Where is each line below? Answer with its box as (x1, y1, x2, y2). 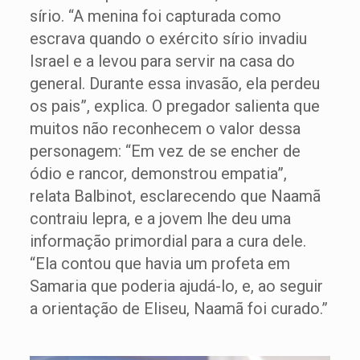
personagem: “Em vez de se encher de (29, 141, 301, 161)
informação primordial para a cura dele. (29, 231, 306, 251)
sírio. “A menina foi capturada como (29, 6, 281, 26)
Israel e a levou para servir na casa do (29, 51, 295, 71)
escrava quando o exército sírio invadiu (29, 29, 307, 48)
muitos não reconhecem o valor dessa (29, 119, 301, 138)
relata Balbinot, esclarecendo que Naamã (29, 186, 321, 206)
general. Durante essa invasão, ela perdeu (29, 74, 320, 93)
